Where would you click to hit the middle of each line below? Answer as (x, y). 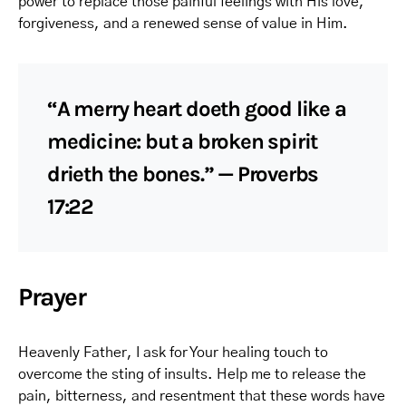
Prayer (52, 297)
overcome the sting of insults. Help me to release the (192, 374)
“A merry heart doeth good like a (197, 109)
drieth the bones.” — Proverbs (183, 174)
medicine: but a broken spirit (183, 141)
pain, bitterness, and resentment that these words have (202, 396)
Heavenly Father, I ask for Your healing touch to (173, 353)
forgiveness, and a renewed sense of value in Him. (183, 24)
